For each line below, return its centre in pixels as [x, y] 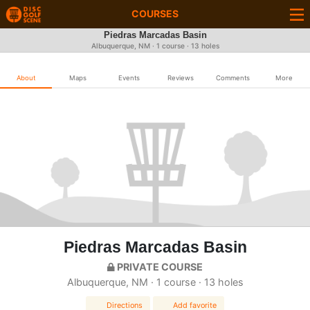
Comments [232, 78]
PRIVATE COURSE [159, 266]
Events [129, 78]
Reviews [181, 78]
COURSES [155, 13]
